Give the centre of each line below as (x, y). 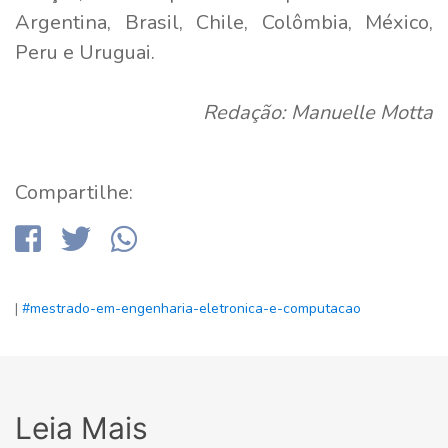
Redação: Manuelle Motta (318, 112)
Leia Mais (81, 427)
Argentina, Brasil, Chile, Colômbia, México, (224, 22)
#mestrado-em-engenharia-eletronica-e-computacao (191, 308)
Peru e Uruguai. (85, 52)
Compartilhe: (74, 192)
